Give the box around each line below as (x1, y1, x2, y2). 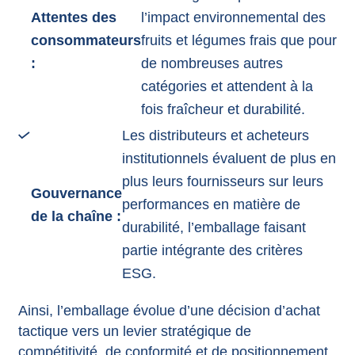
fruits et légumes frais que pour (140, 32, 337, 48)
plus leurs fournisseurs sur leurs (121, 174, 323, 190)
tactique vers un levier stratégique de (17, 323, 251, 339)
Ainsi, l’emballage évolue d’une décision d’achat (17, 302, 320, 319)
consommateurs (30, 32, 141, 48)
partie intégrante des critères (121, 242, 303, 259)
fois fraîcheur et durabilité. (140, 101, 305, 117)
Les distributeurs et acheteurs (121, 128, 309, 144)
